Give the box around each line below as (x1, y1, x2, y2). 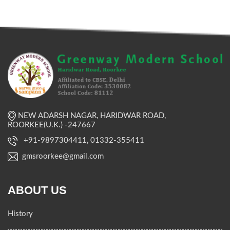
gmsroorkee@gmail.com (18, 152, 104, 160)
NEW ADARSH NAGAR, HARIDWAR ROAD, (16, 111, 166, 120)
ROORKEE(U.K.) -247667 (8, 121, 95, 129)
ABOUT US (8, 183, 67, 197)
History (8, 209, 33, 218)
